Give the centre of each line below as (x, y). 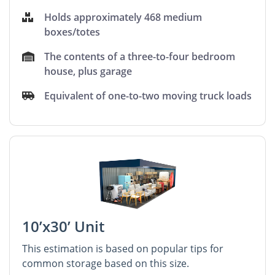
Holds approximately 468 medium (123, 17)
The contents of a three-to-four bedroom (140, 56)
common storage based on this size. (106, 263)
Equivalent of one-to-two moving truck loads (148, 95)
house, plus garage (88, 71)
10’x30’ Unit (63, 226)
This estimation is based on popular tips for (123, 248)
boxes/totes (72, 32)
